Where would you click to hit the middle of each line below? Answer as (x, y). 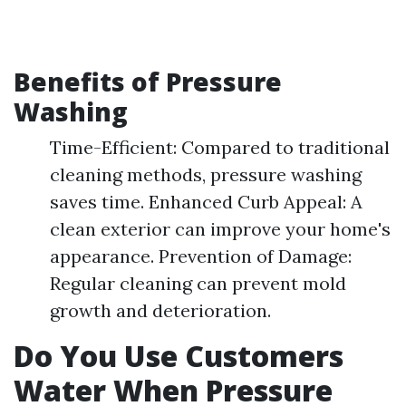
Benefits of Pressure (148, 82)
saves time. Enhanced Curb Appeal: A (206, 202)
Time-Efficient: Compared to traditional (220, 147)
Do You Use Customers (179, 356)
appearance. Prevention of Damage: (201, 256)
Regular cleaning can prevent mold (198, 283)
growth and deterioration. (160, 310)
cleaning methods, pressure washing (206, 174)
